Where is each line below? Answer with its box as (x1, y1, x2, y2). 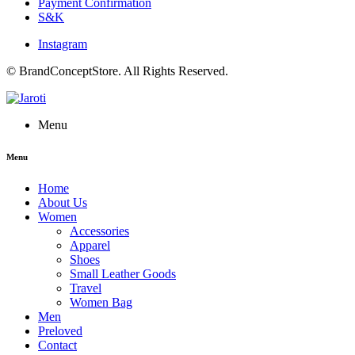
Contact (38, 338, 77, 352)
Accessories (70, 223, 129, 238)
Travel (70, 281, 101, 295)
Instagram (38, 36, 87, 51)
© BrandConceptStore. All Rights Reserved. (6, 63, 228, 78)
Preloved (38, 323, 82, 338)
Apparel (70, 238, 110, 252)
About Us (38, 195, 87, 209)
